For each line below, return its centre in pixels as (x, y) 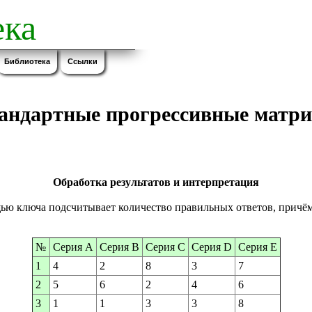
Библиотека (27, 61)
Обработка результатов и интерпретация (156, 182)
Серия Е (257, 247)
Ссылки (83, 61)
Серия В (119, 247)
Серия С (165, 247)
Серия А (73, 247)
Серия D (211, 247)
